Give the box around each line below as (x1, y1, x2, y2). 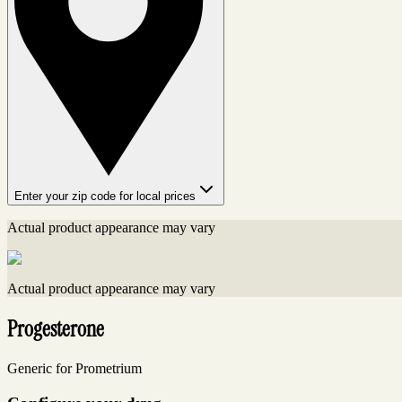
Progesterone (7, 315, 104, 344)
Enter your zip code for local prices (14, 189, 196, 204)
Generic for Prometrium (7, 361, 142, 377)
